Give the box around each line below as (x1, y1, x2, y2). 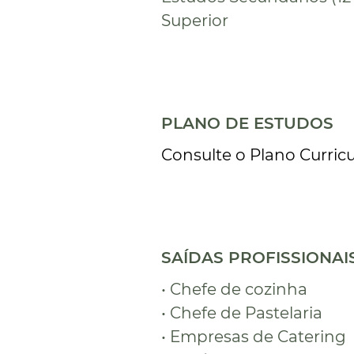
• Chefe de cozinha (161, 280, 308, 299)
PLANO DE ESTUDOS (161, 114, 334, 133)
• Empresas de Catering (161, 327, 347, 346)
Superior (161, 11, 229, 30)
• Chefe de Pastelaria (161, 303, 323, 322)
